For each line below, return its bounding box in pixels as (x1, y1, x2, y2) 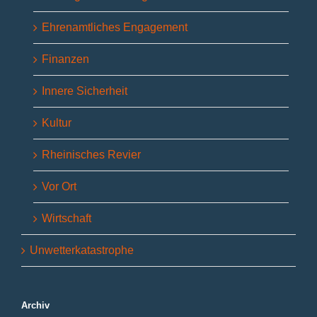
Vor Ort (42, 180, 76, 193)
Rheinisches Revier (42, 149, 141, 161)
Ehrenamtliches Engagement (42, 21, 188, 34)
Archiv (21, 300, 50, 311)
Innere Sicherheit (42, 85, 127, 98)
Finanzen (42, 53, 89, 66)
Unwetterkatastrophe (30, 244, 134, 257)
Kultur (42, 117, 71, 129)
